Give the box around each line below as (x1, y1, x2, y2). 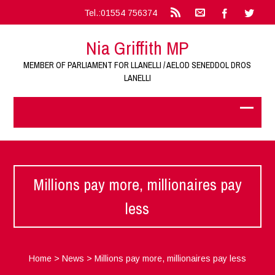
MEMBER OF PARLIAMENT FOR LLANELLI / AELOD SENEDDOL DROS (23, 60, 252, 71)
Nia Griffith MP (86, 36, 189, 60)
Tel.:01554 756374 (83, 8, 157, 18)
